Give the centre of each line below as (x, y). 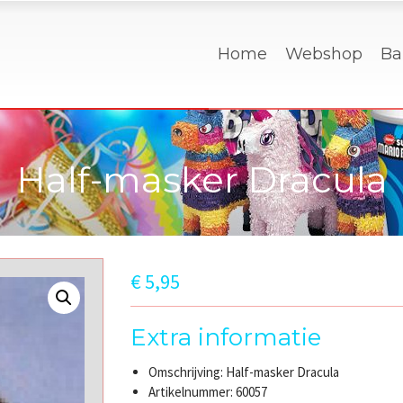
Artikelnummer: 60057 (207, 392)
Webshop (324, 54)
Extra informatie (225, 337)
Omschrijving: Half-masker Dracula (243, 372)
